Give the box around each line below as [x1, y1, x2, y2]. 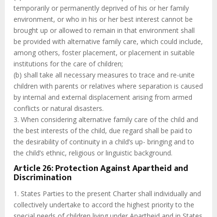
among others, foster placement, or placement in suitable [14, 48, 195, 58]
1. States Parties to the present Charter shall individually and [14, 189, 201, 199]
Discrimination [14, 170, 72, 185]
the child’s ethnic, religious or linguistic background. [14, 148, 172, 158]
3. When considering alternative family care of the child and [14, 115, 198, 124]
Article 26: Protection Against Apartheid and [14, 161, 188, 176]
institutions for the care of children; [14, 59, 123, 69]
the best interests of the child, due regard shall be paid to [14, 126, 192, 136]
